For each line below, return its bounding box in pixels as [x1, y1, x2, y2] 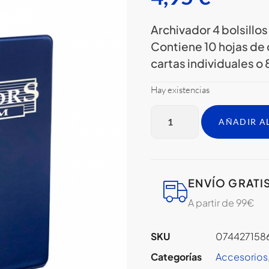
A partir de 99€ [188, 196, 255, 210]
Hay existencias [151, 83, 210, 95]
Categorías [151, 250, 202, 263]
